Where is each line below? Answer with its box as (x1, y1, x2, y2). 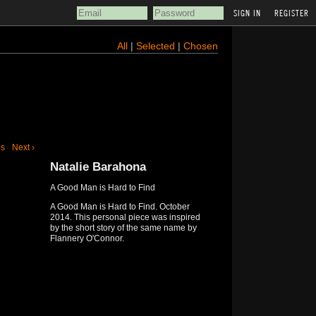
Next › (11, 142, 35, 152)
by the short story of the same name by (49, 223, 197, 233)
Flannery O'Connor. (49, 233, 124, 243)
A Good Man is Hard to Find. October (49, 202, 190, 212)
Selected (135, 40, 178, 51)
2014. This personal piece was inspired (49, 212, 200, 222)
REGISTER (274, 7, 309, 18)
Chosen (183, 40, 218, 51)
